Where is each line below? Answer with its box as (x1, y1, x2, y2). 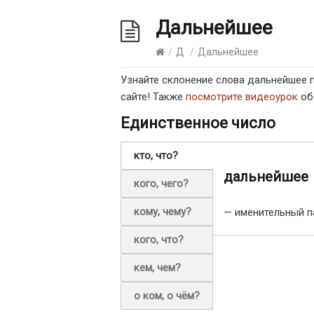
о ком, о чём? (134, 289, 200, 302)
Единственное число (121, 114, 275, 132)
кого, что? (134, 233, 184, 246)
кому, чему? (134, 205, 191, 218)
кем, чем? (134, 261, 181, 274)
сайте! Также (121, 90, 186, 103)
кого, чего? (134, 177, 189, 190)
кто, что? (134, 149, 178, 162)
